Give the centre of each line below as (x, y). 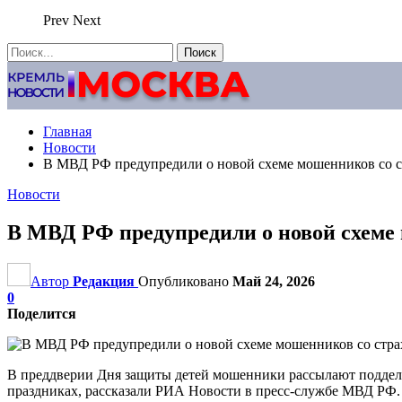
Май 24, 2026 (274, 281)
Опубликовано (185, 281)
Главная (67, 131)
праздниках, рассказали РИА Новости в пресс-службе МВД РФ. (204, 390)
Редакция (104, 281)
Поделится (42, 313)
